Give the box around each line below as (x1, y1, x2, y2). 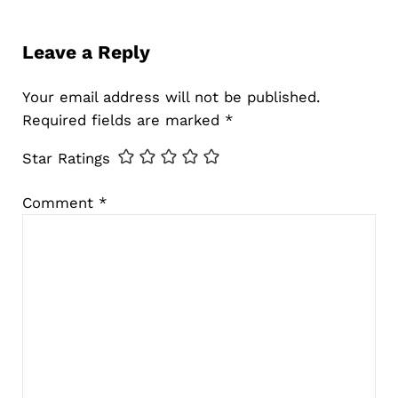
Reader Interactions (20, 7, 228, 33)
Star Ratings (21, 148, 110, 167)
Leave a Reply (21, 40, 150, 63)
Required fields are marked (21, 111, 225, 130)
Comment (21, 194, 99, 212)
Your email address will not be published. (21, 88, 320, 107)
